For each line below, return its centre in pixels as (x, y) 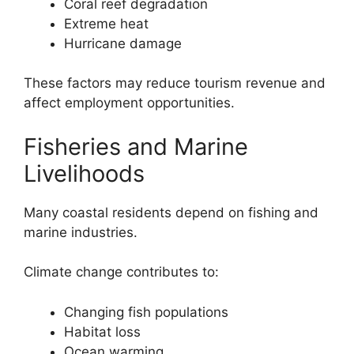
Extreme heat (106, 23)
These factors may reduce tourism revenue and (175, 83)
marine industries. (81, 232)
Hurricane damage (123, 43)
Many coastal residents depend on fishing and (171, 212)
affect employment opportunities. (129, 103)
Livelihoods (84, 173)
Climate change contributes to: (121, 272)
